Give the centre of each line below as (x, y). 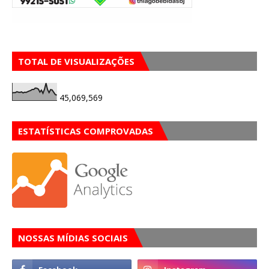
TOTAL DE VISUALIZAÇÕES (76, 61)
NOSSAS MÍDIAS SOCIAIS (73, 238)
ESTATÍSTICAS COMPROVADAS (86, 131)
